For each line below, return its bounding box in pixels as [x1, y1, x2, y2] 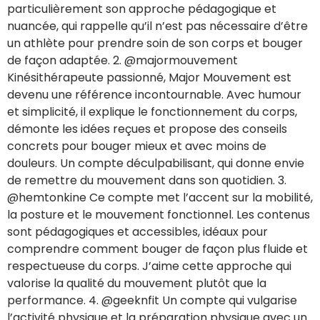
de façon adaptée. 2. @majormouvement [7, 51, 238, 69]
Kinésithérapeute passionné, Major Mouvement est [7, 69, 291, 86]
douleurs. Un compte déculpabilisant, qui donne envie [7, 154, 304, 171]
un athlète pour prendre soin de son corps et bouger [7, 34, 303, 51]
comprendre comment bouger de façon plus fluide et [7, 240, 308, 257]
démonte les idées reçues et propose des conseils [7, 120, 287, 137]
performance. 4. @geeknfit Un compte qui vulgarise [7, 291, 297, 309]
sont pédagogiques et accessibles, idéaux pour [7, 223, 268, 240]
